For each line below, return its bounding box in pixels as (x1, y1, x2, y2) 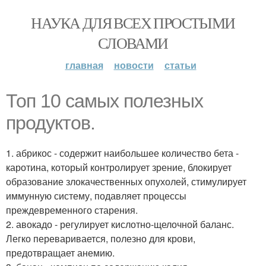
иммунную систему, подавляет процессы (6, 189, 186, 202)
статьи (164, 58, 197, 72)
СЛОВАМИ (98, 33, 168, 53)
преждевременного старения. (6, 203, 138, 217)
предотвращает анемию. (6, 246, 115, 259)
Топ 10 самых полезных (6, 90, 203, 112)
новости (113, 58, 154, 72)
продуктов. (6, 112, 95, 134)
